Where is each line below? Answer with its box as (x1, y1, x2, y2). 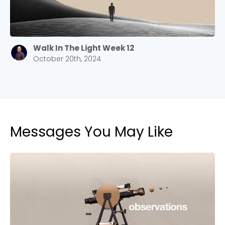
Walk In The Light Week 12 (33, 42, 134, 53)
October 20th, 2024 (33, 53, 101, 64)
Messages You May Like (10, 122, 173, 142)
